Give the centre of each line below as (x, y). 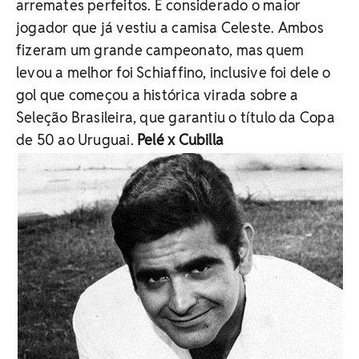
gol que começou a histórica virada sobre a (157, 95)
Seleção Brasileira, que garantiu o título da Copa (175, 117)
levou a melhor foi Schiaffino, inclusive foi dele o (173, 73)
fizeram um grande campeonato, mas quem (160, 50)
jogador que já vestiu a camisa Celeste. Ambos (170, 28)
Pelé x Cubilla (180, 140)
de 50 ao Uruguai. (77, 140)
